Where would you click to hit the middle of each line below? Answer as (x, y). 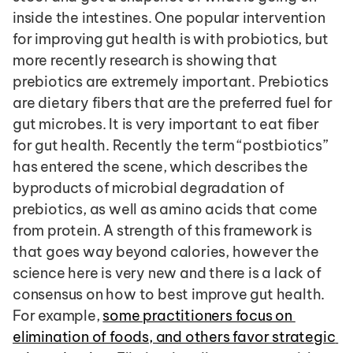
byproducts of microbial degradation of (149, 188)
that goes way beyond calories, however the (166, 251)
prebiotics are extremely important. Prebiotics (171, 81)
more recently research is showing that (145, 60)
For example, (58, 315)
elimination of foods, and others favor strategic (174, 336)
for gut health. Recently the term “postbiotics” (170, 145)
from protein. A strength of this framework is (162, 230)
